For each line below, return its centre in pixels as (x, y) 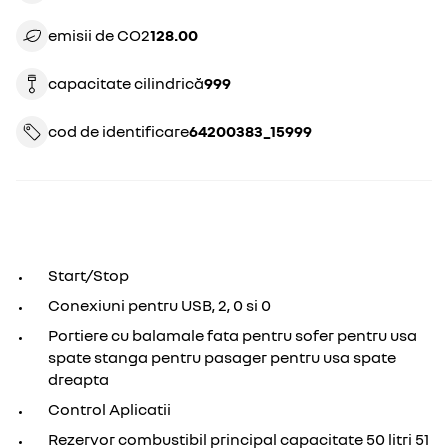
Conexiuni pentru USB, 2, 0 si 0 (159, 305)
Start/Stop (88, 275)
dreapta (78, 379)
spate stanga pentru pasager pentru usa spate (222, 357)
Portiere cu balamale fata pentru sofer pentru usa (232, 335)
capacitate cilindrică (126, 83)
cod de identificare (118, 131)
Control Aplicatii (109, 409)
